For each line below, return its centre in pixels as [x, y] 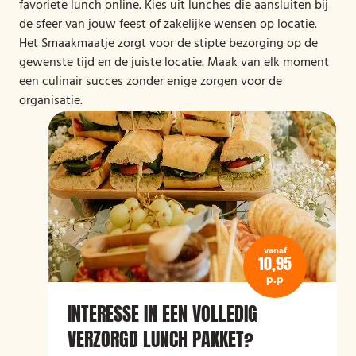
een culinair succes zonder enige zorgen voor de [151, 82]
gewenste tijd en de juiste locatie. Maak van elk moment [174, 63]
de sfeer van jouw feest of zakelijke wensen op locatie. [168, 25]
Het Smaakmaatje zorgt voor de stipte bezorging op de [168, 44]
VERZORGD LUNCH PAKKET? [161, 339]
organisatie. [51, 101]
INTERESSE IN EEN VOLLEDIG [163, 314]
